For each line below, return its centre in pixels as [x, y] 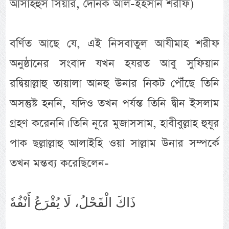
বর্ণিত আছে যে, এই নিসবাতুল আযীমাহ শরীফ [114, 43]
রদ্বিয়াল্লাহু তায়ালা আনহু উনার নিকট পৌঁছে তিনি [114, 83]
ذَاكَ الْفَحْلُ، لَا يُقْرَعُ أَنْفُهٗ [73, 203]
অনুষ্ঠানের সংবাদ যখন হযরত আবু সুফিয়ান [114, 63]
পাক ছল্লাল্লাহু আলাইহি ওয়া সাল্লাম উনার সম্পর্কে [114, 143]
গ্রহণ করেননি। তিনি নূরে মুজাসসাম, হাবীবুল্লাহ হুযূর [114, 123]
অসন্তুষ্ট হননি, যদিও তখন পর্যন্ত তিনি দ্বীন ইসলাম [114, 103]
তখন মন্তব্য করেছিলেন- [60, 163]
